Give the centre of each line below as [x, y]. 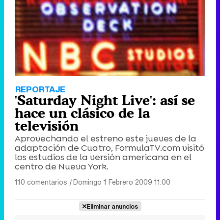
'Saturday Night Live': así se [105, 100]
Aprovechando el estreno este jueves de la [106, 138]
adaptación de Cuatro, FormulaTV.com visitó [110, 148]
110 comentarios [41, 182]
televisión [47, 125]
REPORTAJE [40, 89]
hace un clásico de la [82, 113]
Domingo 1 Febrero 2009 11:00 [122, 182]
